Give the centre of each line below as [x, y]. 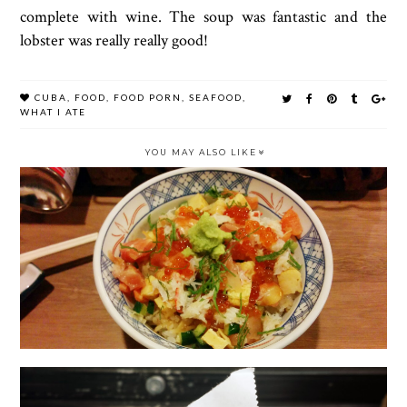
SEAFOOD [216, 98]
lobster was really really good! [116, 41]
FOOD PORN [148, 98]
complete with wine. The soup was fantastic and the [203, 17]
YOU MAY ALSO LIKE [201, 153]
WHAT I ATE [54, 112]
